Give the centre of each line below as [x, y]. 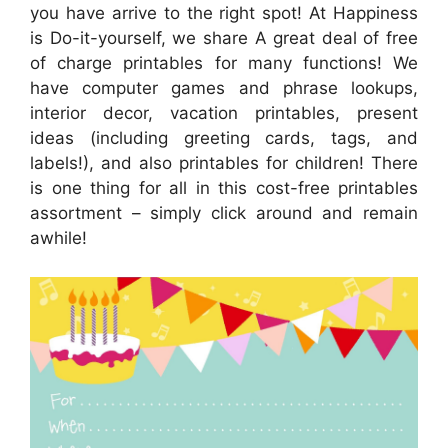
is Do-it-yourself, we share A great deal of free [224, 38]
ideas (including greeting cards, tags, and [224, 138]
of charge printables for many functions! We [224, 63]
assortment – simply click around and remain [224, 213]
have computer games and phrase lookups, [224, 88]
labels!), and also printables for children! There [224, 163]
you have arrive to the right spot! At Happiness [224, 13]
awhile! [58, 238]
